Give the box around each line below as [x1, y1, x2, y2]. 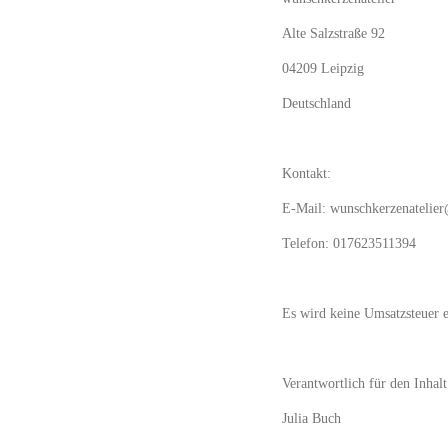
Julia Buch [282, 411, 341, 427]
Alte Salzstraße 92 [282, 26, 385, 42]
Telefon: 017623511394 [282, 236, 416, 252]
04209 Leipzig [282, 61, 364, 77]
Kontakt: [282, 166, 331, 182]
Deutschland [282, 96, 351, 112]
